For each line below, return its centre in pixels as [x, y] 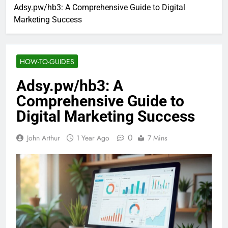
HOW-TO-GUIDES [47, 61]
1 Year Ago [93, 138]
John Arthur [44, 138]
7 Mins [158, 138]
